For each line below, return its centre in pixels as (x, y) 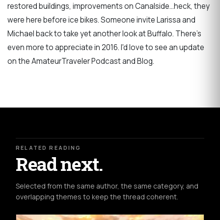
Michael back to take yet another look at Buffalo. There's (104, 34)
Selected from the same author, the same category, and (107, 186)
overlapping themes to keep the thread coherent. (97, 196)
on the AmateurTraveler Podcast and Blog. (81, 61)
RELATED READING (49, 148)
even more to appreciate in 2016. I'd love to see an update (106, 48)
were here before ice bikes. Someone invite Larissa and (101, 20)
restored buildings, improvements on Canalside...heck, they (109, 6)
